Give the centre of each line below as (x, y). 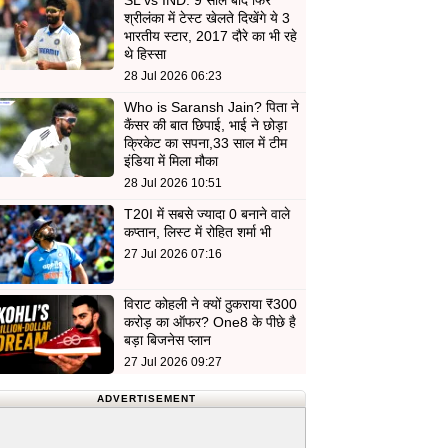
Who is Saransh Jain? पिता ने (212, 107)
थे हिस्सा (145, 54)
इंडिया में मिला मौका (171, 161)
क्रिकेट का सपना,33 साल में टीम (206, 143)
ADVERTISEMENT (146, 399)
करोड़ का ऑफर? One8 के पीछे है (210, 322)
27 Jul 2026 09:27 (173, 362)
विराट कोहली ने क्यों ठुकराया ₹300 (211, 304)
